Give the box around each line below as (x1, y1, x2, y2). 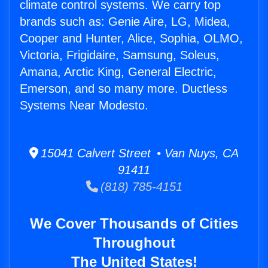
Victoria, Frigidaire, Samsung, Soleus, (20, 48, 220, 62)
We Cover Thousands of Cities (30, 215, 238, 232)
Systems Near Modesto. (20, 99, 148, 112)
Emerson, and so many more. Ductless (20, 82, 227, 96)
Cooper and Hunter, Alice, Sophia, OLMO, (20, 32, 243, 45)
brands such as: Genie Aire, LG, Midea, (20, 15, 230, 29)
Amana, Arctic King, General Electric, (20, 65, 217, 79)
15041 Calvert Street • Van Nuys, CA (38, 147, 239, 160)
